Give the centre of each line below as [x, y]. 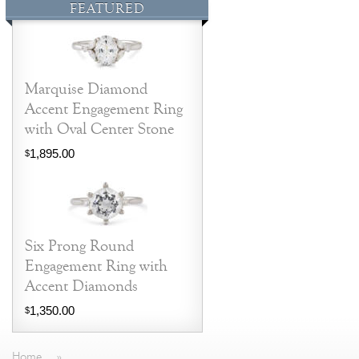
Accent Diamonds [82, 286]
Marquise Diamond [87, 89]
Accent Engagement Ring [104, 109]
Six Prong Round [80, 246]
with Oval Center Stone [100, 129]
